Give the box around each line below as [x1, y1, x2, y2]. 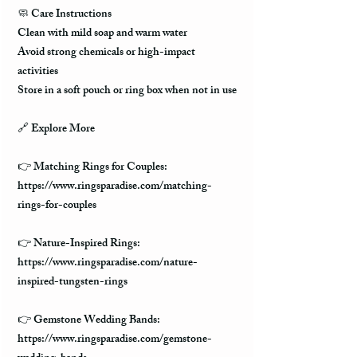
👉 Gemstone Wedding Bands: [18, 311, 160, 331]
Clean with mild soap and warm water [18, 24, 187, 45]
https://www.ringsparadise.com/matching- [18, 177, 212, 198]
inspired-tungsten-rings [18, 273, 127, 293]
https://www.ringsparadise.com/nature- [18, 253, 198, 274]
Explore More [31, 120, 95, 140]
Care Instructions [31, 5, 112, 25]
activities [18, 62, 58, 83]
